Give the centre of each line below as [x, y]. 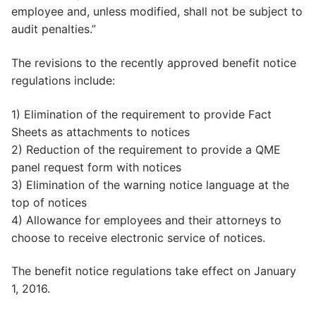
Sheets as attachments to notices [101, 132]
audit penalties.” [54, 29]
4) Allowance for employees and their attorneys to [146, 220]
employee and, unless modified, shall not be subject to [157, 12]
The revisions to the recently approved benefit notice [154, 62]
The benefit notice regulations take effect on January [154, 271]
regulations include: [63, 80]
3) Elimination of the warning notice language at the [150, 184]
